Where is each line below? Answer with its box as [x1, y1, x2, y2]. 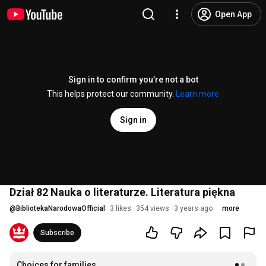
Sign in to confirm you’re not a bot [68, 75, 198, 84]
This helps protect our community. [47, 89, 176, 99]
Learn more [176, 89, 219, 99]
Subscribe [40, 229, 74, 237]
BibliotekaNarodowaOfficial [16, 204, 105, 213]
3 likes [110, 204, 131, 213]
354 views [136, 204, 169, 213]
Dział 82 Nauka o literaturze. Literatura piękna [9, 186, 235, 198]
